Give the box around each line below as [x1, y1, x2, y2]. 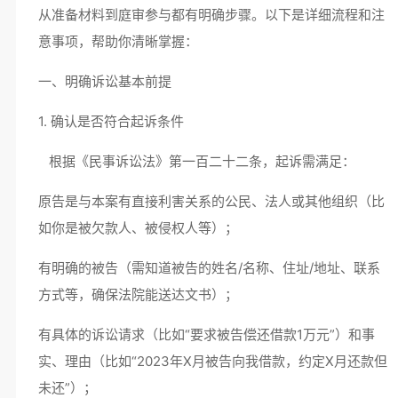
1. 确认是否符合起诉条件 [37, 113, 191, 130]
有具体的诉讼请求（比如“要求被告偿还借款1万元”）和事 [37, 326, 375, 343]
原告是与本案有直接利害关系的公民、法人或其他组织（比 [37, 193, 385, 210]
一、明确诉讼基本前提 [37, 73, 171, 90]
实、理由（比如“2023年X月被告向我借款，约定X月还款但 [37, 353, 387, 370]
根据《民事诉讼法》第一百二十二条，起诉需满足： [37, 153, 362, 170]
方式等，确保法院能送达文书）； [37, 286, 245, 303]
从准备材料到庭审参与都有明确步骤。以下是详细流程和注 [37, 6, 385, 23]
